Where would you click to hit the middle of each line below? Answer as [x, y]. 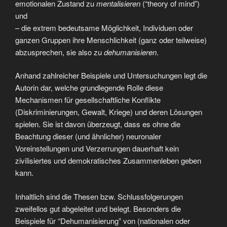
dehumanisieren [130, 52]
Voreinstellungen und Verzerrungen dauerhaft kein [97, 148]
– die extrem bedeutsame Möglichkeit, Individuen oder [104, 27]
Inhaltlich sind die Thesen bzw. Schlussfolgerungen [99, 196]
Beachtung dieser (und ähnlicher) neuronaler [88, 136]
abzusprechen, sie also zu [60, 52]
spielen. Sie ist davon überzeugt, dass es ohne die [98, 124]
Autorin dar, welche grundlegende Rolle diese [89, 88]
